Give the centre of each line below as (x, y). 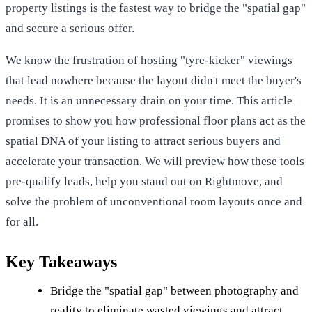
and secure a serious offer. (70, 28)
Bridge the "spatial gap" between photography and (174, 290)
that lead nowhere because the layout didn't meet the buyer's (154, 80)
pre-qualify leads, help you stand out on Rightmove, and (144, 181)
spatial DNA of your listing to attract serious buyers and (143, 141)
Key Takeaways (61, 262)
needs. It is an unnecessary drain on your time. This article (149, 100)
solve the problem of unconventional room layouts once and (154, 201)
